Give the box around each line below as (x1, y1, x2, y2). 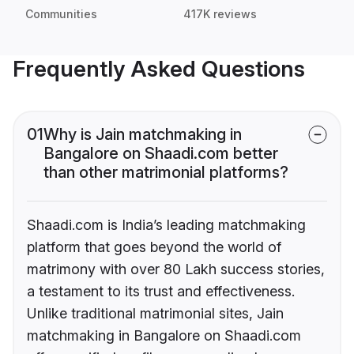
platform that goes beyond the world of (27, 239, 281, 256)
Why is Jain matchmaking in (43, 125, 242, 145)
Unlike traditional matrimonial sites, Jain (27, 305, 284, 322)
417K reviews (183, 7, 257, 21)
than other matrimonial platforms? (43, 163, 288, 183)
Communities (25, 7, 97, 21)
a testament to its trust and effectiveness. (27, 283, 295, 300)
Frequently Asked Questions (13, 55, 305, 83)
